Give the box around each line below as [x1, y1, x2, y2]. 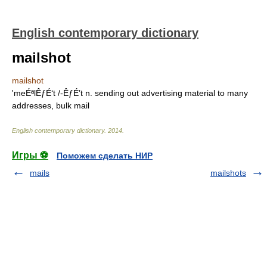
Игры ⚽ [12, 150, 48, 160]
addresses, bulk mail [12, 101, 89, 110]
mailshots [210, 168, 246, 178]
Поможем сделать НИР [57, 151, 153, 160]
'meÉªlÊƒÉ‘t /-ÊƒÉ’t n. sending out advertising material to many [12, 88, 248, 98]
